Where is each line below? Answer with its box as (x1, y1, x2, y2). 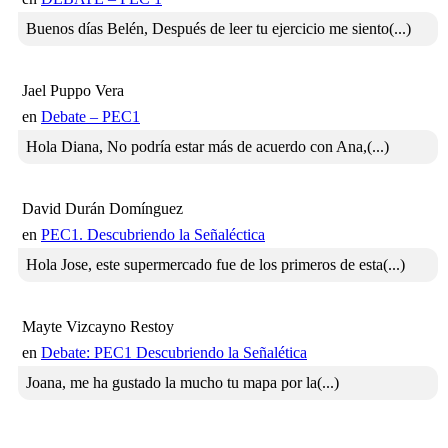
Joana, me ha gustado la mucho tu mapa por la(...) (26, 374, 339, 392)
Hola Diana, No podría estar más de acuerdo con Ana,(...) (26, 138, 389, 156)
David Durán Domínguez (22, 200, 183, 218)
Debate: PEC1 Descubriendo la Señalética (41, 344, 307, 362)
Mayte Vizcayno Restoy (22, 318, 174, 336)
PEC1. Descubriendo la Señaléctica (41, 226, 265, 244)
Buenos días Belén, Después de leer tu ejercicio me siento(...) (26, 20, 411, 38)
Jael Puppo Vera (22, 82, 124, 100)
